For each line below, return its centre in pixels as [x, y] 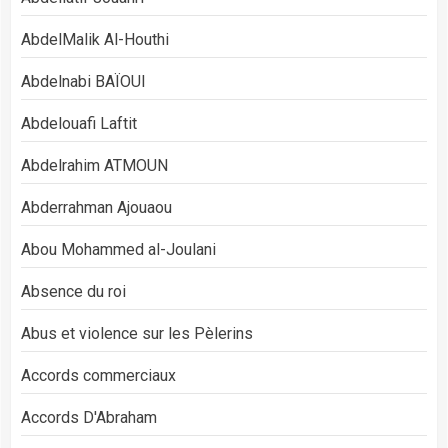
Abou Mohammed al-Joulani [118, 249]
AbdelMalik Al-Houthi [95, 39]
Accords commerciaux [98, 375]
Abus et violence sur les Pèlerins [137, 333]
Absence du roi [73, 291]
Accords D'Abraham [89, 417]
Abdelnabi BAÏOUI [83, 81]
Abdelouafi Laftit [79, 123]
